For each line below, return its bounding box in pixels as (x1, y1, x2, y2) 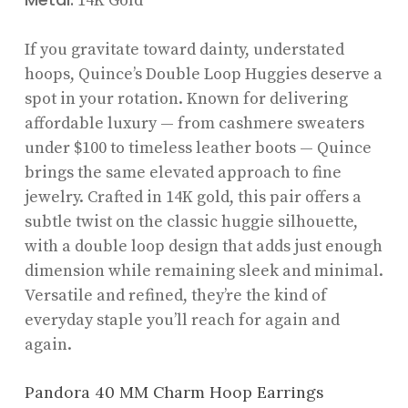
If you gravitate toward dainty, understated (24, 38, 344, 60)
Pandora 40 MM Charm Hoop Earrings (24, 381, 324, 403)
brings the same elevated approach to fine (24, 161, 342, 183)
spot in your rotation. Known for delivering (24, 87, 348, 109)
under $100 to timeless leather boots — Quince (24, 137, 372, 158)
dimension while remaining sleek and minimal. (24, 260, 383, 281)
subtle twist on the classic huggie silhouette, (24, 210, 358, 232)
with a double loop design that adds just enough (24, 235, 382, 257)
